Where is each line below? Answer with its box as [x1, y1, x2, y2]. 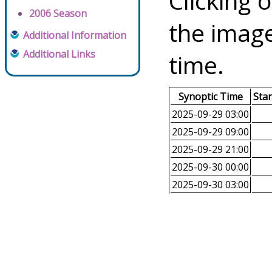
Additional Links [23, 47, 95, 61]
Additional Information [23, 29, 126, 42]
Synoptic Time [178, 90, 243, 104]
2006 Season [29, 7, 87, 21]
